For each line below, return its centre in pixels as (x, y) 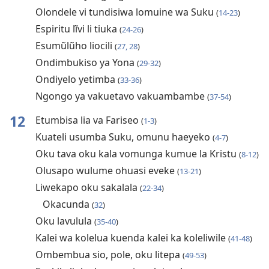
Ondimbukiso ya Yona (86, 63)
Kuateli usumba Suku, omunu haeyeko (124, 137)
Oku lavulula (65, 221)
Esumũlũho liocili (75, 46)
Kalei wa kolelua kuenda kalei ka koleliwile (131, 238)
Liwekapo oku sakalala (87, 188)
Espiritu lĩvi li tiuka (77, 29)
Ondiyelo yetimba (76, 80)
